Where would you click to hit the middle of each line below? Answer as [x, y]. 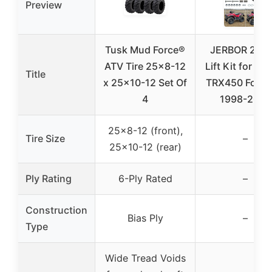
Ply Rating [49, 178]
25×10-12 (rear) [145, 147]
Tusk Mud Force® [145, 49]
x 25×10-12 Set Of [145, 82]
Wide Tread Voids [145, 258]
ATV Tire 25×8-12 [145, 66]
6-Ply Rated [145, 178]
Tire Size [45, 138]
